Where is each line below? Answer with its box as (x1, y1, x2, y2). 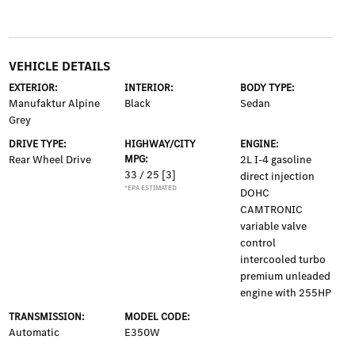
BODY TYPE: (240, 81, 296, 94)
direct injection (240, 169, 315, 184)
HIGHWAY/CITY (124, 137, 196, 151)
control (240, 235, 277, 250)
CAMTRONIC (240, 202, 303, 217)
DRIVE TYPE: (8, 137, 67, 151)
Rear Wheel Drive (8, 152, 91, 167)
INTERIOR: (124, 81, 174, 94)
